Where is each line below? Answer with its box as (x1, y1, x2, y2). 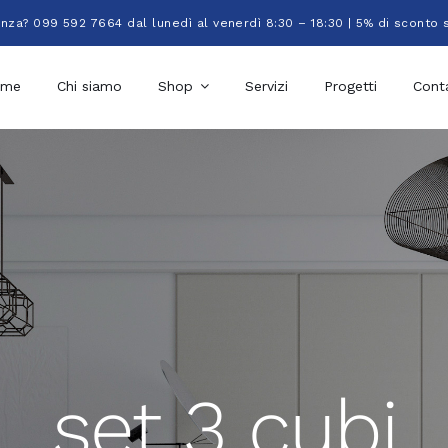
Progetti (323, 78, 377, 94)
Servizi (244, 78, 288, 94)
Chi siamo (56, 78, 122, 94)
